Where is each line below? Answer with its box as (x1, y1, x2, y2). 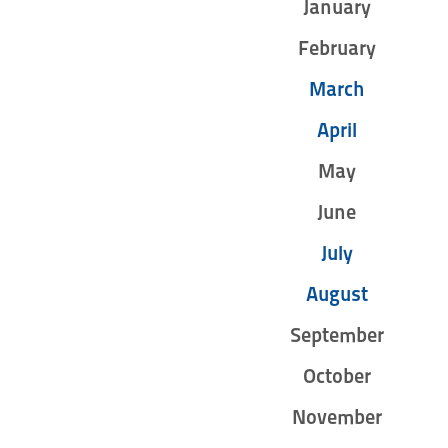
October (302, 363, 371, 388)
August (305, 281, 368, 306)
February (297, 35, 376, 60)
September (289, 322, 384, 347)
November (291, 404, 382, 429)
